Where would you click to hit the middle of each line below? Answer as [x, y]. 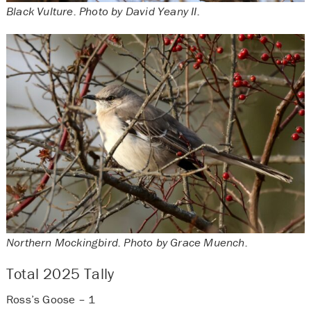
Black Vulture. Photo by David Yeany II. [103, 11]
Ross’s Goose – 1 [52, 300]
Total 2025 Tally [60, 274]
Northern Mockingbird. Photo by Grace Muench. [127, 242]
